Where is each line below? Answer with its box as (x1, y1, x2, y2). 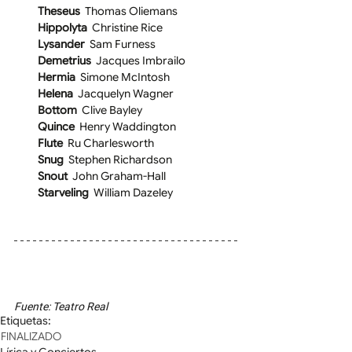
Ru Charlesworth (68, 136, 154, 151)
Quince (38, 119, 79, 134)
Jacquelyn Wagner (75, 86, 174, 101)
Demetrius (38, 53, 96, 68)
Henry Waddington (79, 119, 176, 134)
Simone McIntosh (80, 70, 170, 85)
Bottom (38, 103, 82, 118)
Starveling (38, 185, 93, 200)
